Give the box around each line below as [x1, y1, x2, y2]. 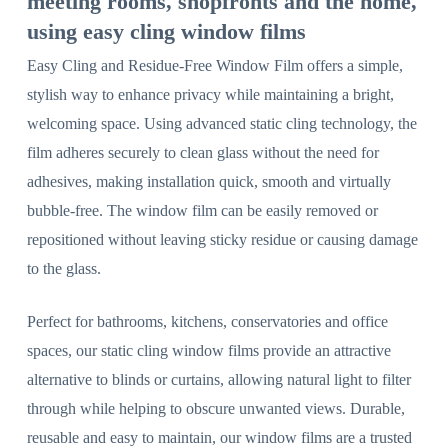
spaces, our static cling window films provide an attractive [26, 342, 391, 360]
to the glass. [26, 260, 101, 278]
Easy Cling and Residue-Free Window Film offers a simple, [26, 57, 403, 75]
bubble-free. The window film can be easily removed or [26, 202, 378, 220]
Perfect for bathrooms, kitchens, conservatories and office [26, 313, 388, 331]
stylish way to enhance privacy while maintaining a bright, [26, 86, 394, 104]
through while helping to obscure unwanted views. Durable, [26, 400, 405, 418]
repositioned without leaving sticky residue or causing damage [26, 231, 418, 249]
